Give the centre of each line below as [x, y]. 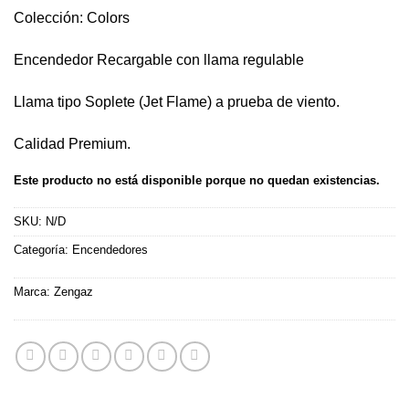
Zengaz [73, 292]
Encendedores [110, 250]
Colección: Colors [72, 18]
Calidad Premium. [72, 143]
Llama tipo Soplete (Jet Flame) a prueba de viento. [177, 101]
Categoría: [43, 250]
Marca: [34, 292]
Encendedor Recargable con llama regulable [159, 60]
